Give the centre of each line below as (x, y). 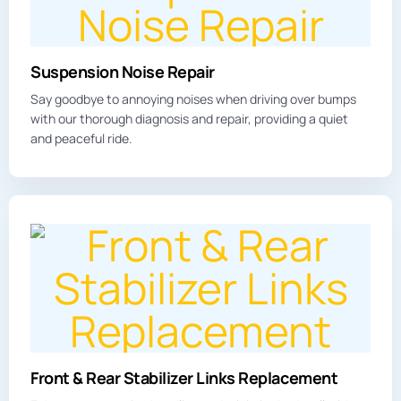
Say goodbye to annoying (103, 98)
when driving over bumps (286, 98)
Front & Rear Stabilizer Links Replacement (184, 377)
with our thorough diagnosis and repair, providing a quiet (189, 118)
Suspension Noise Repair (123, 71)
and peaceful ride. (81, 138)
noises (196, 98)
